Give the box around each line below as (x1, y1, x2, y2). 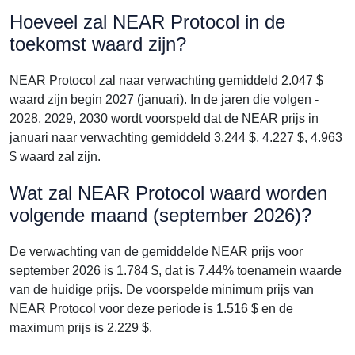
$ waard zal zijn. (10, 150, 101, 163)
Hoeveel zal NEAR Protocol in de (10, 11, 285, 32)
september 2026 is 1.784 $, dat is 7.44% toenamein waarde (10, 264, 342, 277)
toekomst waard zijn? (10, 33, 186, 55)
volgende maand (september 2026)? (10, 204, 311, 226)
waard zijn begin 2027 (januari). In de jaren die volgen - (10, 93, 319, 106)
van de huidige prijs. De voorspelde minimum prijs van (10, 283, 314, 296)
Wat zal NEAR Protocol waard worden (10, 182, 327, 204)
